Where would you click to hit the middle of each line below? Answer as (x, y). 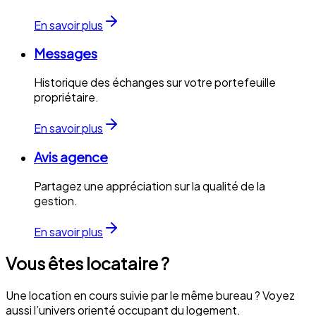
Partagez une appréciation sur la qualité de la (150, 186)
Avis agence (71, 157)
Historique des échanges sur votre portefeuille (155, 83)
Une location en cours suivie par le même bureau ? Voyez (150, 296)
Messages (66, 54)
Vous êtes (46, 263)
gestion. (56, 200)
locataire (122, 263)
